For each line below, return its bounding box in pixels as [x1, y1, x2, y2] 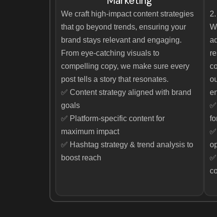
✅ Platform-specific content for [61, 114, 165, 123]
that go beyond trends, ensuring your [61, 23, 186, 31]
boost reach [61, 154, 101, 162]
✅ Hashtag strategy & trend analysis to [61, 140, 193, 149]
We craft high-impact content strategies [61, 10, 194, 18]
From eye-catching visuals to [61, 49, 159, 57]
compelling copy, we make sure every [61, 62, 189, 70]
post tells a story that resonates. [61, 75, 169, 83]
